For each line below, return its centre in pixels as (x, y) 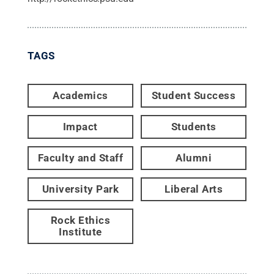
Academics (80, 95)
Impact (80, 126)
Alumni (194, 157)
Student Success (194, 95)
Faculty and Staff (80, 157)
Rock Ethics (80, 220)
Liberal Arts (194, 189)
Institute (80, 231)
